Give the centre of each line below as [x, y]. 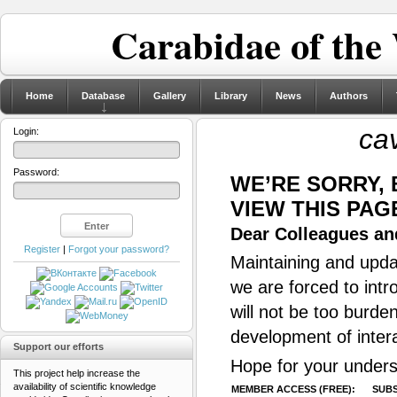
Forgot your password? [119, 249]
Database [103, 96]
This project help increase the [77, 374]
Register [42, 249]
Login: [26, 131]
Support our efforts [58, 347]
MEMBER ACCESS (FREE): [293, 389]
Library [231, 96]
